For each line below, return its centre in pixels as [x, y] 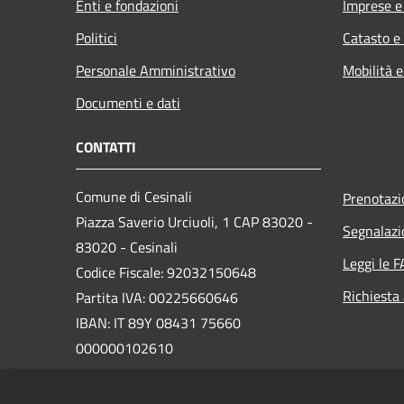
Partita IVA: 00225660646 [157, 298]
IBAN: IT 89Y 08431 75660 [158, 323]
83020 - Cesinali [127, 248]
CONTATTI [106, 147]
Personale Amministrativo [156, 71]
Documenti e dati [128, 103]
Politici [96, 38]
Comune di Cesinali [134, 197]
